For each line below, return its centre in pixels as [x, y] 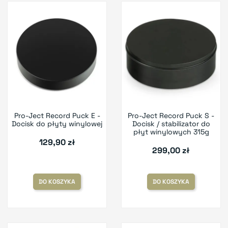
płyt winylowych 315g [171, 132]
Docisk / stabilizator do [171, 124]
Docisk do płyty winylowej [57, 124]
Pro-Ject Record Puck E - [57, 116]
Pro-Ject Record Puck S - [171, 116]
